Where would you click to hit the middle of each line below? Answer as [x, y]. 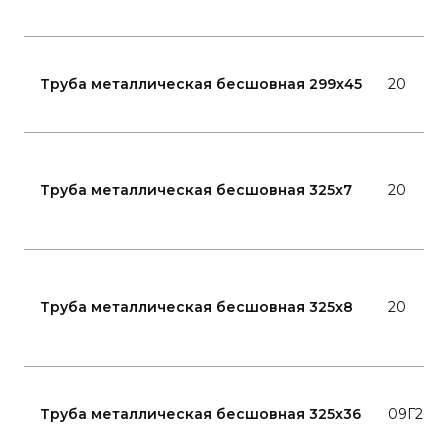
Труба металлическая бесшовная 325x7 [196, 190]
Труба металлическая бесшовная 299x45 [201, 84]
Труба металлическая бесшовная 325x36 [200, 414]
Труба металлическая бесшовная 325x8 [196, 307]
